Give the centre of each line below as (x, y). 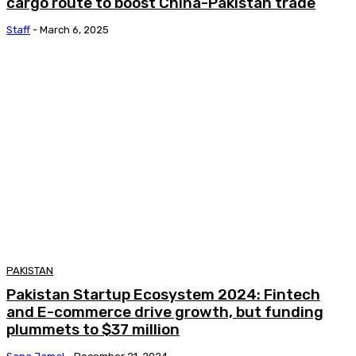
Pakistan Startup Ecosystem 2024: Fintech (163, 294)
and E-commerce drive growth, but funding (165, 311)
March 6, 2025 (74, 29)
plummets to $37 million (93, 329)
